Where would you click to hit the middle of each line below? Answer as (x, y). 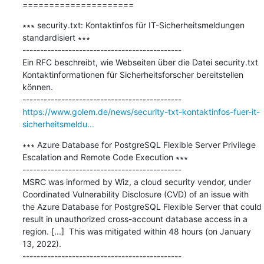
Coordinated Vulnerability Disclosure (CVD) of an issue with (135, 194)
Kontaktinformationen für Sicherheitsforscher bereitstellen (133, 74)
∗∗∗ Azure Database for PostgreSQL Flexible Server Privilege (139, 144)
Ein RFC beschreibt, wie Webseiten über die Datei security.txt (140, 62)
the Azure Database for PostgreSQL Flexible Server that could (142, 206)
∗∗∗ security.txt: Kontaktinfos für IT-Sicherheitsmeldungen (133, 25)
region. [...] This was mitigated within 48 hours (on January (136, 231)
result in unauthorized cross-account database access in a (135, 219)
